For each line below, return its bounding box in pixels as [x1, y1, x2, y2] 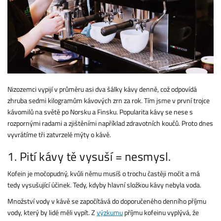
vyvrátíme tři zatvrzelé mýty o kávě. [7, 129, 111, 140]
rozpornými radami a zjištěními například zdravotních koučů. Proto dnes [7, 117, 213, 128]
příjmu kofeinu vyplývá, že [123, 207, 199, 218]
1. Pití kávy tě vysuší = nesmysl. [7, 147, 171, 165]
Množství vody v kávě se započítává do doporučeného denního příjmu [7, 195, 206, 206]
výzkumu [97, 207, 123, 218]
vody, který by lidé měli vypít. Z [7, 207, 97, 218]
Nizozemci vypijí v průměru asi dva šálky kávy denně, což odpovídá [7, 83, 197, 94]
